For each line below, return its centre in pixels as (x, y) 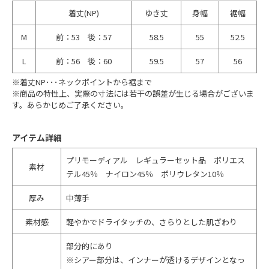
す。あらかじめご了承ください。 (70, 104)
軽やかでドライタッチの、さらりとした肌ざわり (152, 222)
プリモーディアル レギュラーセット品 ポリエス (156, 160)
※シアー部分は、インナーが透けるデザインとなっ (156, 259)
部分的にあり (89, 246)
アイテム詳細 (37, 137)
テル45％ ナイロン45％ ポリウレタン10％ (145, 174)
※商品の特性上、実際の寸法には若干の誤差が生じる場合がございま (133, 93)
